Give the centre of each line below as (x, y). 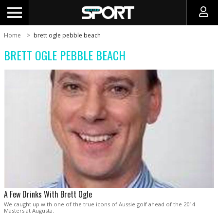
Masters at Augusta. (29, 211)
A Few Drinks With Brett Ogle (48, 194)
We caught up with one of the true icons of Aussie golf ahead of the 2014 (100, 204)
